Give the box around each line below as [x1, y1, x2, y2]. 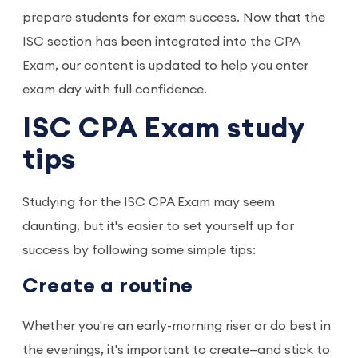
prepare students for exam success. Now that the [22, 11, 325, 25]
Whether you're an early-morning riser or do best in [22, 320, 331, 333]
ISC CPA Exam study [22, 115, 305, 144]
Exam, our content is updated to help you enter [22, 59, 308, 73]
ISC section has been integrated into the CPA [22, 35, 300, 49]
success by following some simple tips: [22, 244, 259, 257]
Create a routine [22, 276, 193, 297]
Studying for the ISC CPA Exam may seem [22, 196, 275, 209]
